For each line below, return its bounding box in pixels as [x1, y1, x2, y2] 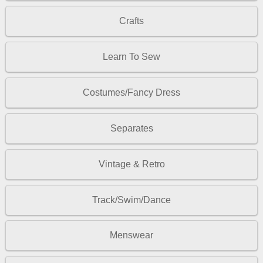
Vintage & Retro [98, 159, 165, 169]
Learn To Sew [103, 51, 160, 62]
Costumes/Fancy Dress [83, 87, 180, 97]
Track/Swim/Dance [92, 194, 171, 205]
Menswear [110, 230, 153, 241]
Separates [110, 123, 153, 133]
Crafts [119, 15, 144, 26]
